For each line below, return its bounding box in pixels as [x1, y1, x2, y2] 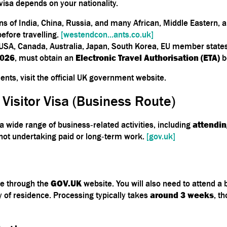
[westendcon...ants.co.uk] [61, 29, 154, 40]
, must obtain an [15, 52, 75, 63]
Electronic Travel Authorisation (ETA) [75, 52, 220, 63]
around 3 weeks [150, 190, 214, 200]
